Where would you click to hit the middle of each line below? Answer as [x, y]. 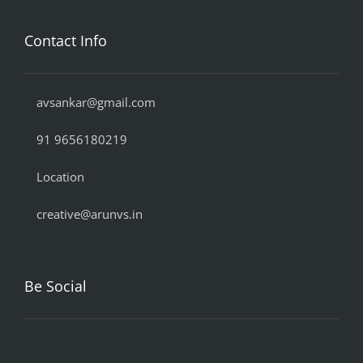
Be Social [56, 286]
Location [60, 176]
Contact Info [66, 40]
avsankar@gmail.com [96, 102]
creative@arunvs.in [90, 214]
